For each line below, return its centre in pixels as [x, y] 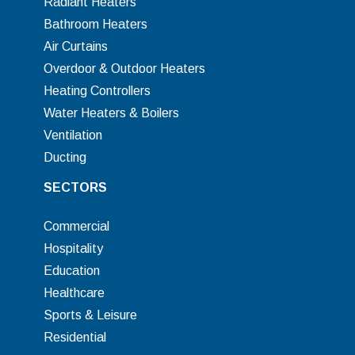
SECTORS [76, 187]
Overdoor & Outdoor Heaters [125, 69]
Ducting [65, 157]
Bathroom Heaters [96, 24]
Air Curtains [76, 46]
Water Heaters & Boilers [112, 113]
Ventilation [73, 135]
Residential [75, 337]
